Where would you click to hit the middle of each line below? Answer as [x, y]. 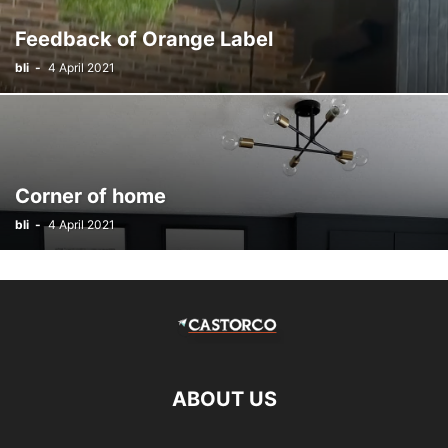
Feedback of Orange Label [144, 39]
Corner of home [90, 196]
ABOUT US [224, 399]
